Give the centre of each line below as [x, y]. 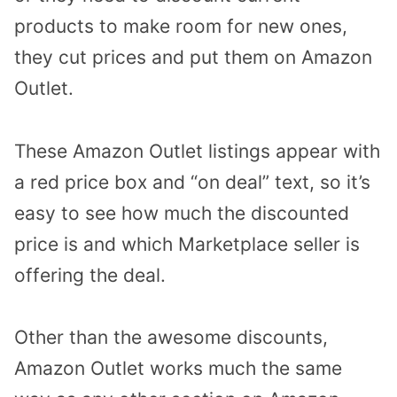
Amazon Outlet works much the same [178, 369]
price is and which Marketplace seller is [187, 244]
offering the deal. [90, 275]
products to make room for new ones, [181, 26]
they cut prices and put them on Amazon [193, 57]
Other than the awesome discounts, [171, 338]
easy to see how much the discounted [182, 213]
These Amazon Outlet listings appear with [197, 151]
